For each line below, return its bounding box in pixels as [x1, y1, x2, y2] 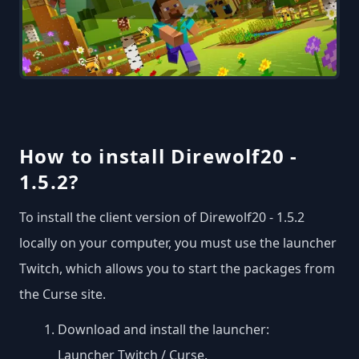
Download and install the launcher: [58, 321, 269, 339]
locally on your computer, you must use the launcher [19, 234, 337, 252]
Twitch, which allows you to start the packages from [19, 260, 335, 278]
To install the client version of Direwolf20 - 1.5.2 [19, 208, 305, 227]
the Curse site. [19, 285, 106, 304]
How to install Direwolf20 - [19, 143, 298, 170]
